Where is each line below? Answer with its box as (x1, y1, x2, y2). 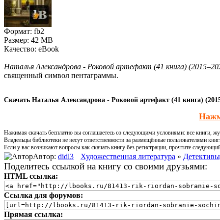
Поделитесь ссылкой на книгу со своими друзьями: (4, 161, 207, 171)
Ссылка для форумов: (4, 191, 83, 199)
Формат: (4, 27, 32, 35)
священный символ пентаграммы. (4, 71, 118, 80)
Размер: (4, 35, 29, 44)
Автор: (33, 152, 58, 161)
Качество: (4, 44, 36, 53)
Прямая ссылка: (4, 210, 63, 219)
